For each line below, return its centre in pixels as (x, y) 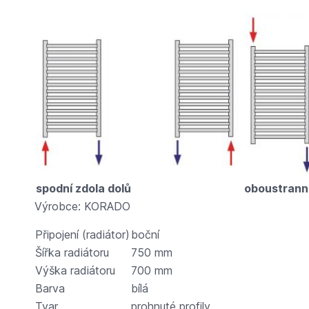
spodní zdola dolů (83, 188)
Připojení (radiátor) (82, 234)
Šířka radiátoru (72, 252)
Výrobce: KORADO (82, 206)
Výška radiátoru (75, 270)
